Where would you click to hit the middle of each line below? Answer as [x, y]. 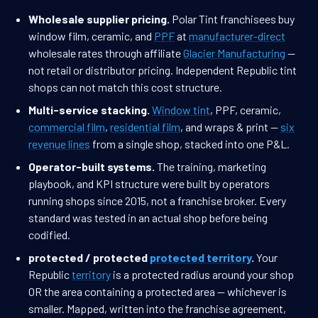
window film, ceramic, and [91, 36]
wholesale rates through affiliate [106, 53]
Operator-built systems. [92, 167]
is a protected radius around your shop [202, 275]
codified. [49, 235]
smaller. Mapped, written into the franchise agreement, [157, 309]
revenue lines [59, 144]
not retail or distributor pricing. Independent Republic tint [163, 70]
